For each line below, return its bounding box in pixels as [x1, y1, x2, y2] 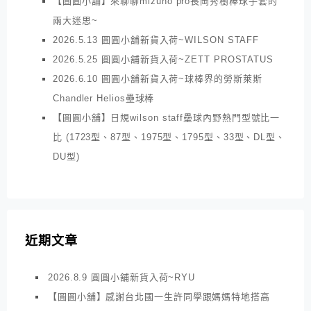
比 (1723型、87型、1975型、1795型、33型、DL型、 [53, 131, 286, 142]
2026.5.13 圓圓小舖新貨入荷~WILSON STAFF [53, 34, 260, 45]
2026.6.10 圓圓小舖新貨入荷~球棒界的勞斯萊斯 [53, 73, 262, 84]
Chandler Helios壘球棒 [53, 92, 155, 103]
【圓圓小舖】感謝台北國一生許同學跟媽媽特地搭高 [48, 292, 270, 303]
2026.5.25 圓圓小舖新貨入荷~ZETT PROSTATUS [53, 53, 274, 65]
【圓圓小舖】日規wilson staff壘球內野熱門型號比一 [53, 112, 280, 123]
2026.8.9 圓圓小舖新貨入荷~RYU [48, 272, 196, 283]
